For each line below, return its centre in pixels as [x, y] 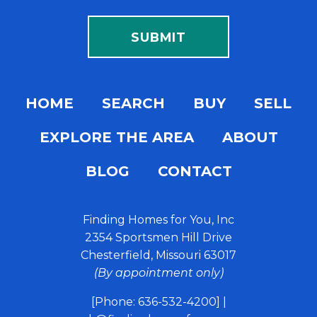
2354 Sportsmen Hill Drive [158, 238]
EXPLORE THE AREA [116, 138]
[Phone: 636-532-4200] [155, 302]
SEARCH [133, 104]
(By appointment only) [158, 273]
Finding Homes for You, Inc [158, 220]
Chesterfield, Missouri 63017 [158, 255]
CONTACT [195, 172]
